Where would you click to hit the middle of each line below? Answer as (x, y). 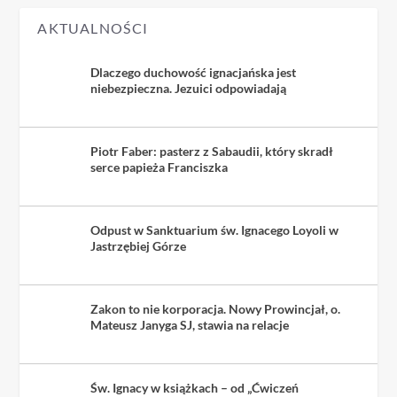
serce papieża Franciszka (160, 167)
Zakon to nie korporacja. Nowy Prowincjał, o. (216, 308)
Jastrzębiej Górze (139, 245)
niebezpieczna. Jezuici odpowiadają (189, 88)
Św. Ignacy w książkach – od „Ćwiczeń (195, 387)
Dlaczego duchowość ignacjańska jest (194, 72)
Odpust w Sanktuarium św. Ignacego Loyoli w (215, 230)
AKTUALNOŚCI (93, 27)
